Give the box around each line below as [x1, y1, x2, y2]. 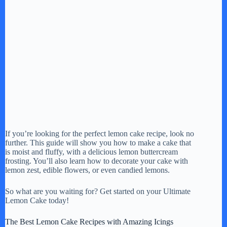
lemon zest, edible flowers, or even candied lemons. [5, 165, 170, 174]
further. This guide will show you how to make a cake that [5, 138, 191, 147]
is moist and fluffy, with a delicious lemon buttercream [5, 147, 178, 156]
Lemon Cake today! [5, 196, 69, 205]
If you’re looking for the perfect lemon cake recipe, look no [5, 129, 194, 138]
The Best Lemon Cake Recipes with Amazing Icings [5, 217, 173, 226]
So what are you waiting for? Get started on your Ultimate [5, 186, 191, 196]
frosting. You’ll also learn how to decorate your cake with [5, 156, 188, 165]
